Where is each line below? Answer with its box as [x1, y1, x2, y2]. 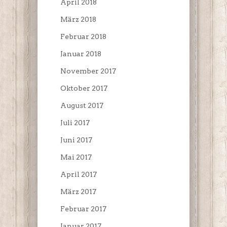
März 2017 [60, 187, 96, 196]
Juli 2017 [60, 119, 90, 127]
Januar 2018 [60, 50, 101, 58]
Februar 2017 [60, 205, 106, 213]
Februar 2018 [60, 32, 106, 41]
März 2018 [60, 15, 96, 24]
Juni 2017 [60, 136, 92, 144]
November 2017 [60, 67, 116, 75]
